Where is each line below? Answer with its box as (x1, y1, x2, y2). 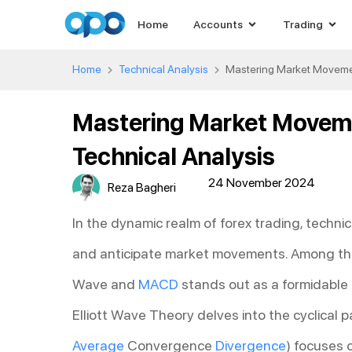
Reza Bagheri (108, 179, 176, 195)
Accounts (192, 17, 243, 31)
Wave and (72, 275, 138, 292)
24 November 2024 (207, 174, 315, 190)
